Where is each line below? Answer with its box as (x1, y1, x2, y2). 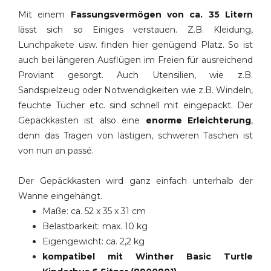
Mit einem (18, 9, 71, 20)
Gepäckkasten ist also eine (18, 115, 146, 126)
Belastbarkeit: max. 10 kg (42, 221, 148, 232)
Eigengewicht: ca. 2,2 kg (42, 236, 145, 247)
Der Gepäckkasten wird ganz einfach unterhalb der (18, 175, 253, 186)
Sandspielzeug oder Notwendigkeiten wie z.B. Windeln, (18, 85, 253, 96)
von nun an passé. (18, 145, 94, 156)
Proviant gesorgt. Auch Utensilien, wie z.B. (18, 70, 253, 80)
